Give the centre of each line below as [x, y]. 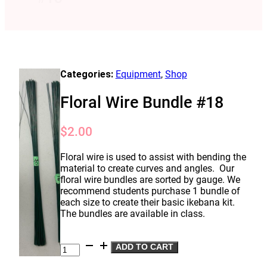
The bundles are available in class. [132, 214]
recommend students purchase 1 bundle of [150, 191]
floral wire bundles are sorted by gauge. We [150, 180]
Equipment [138, 74]
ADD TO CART [144, 247]
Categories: [88, 74]
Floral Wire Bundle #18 [142, 103]
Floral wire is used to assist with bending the [153, 157]
